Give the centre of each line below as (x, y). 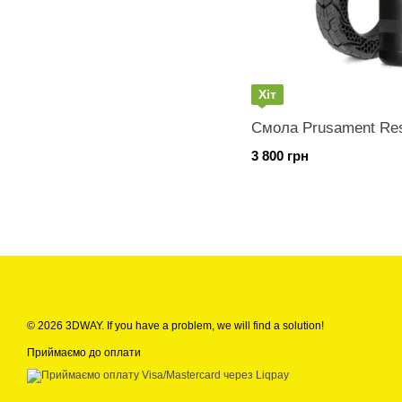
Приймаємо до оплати (84, 353)
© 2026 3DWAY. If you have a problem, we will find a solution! (175, 326)
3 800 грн (280, 156)
